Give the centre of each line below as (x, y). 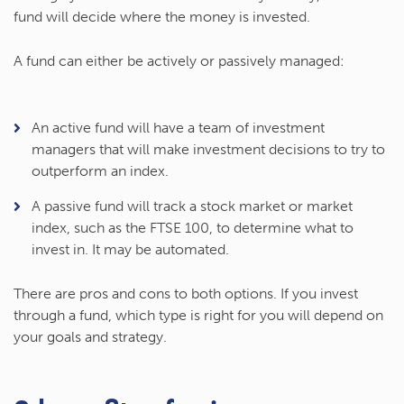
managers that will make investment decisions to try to (208, 150)
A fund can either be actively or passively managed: (179, 61)
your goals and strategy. (90, 337)
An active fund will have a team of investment (178, 128)
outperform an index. (100, 171)
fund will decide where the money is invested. (162, 17)
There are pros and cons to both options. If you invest (186, 294)
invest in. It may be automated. (130, 250)
